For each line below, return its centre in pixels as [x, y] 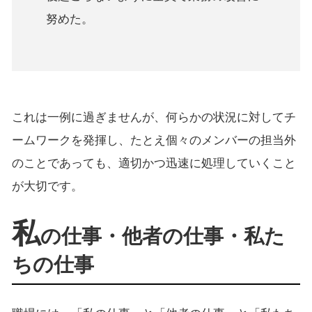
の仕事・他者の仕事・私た [162, 236]
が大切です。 [47, 186]
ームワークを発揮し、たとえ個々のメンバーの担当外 [154, 140]
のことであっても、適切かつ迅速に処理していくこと [154, 163]
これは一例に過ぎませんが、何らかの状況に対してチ [154, 117]
